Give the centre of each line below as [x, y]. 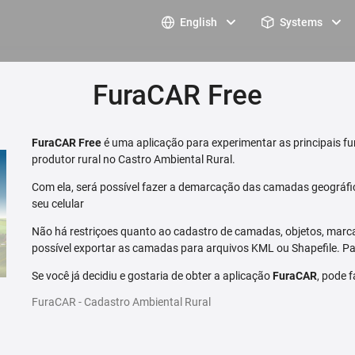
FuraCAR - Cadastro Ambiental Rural [122, 302]
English [198, 23]
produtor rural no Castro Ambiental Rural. [134, 160]
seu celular [58, 204]
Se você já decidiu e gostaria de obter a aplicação [153, 276]
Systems [301, 23]
